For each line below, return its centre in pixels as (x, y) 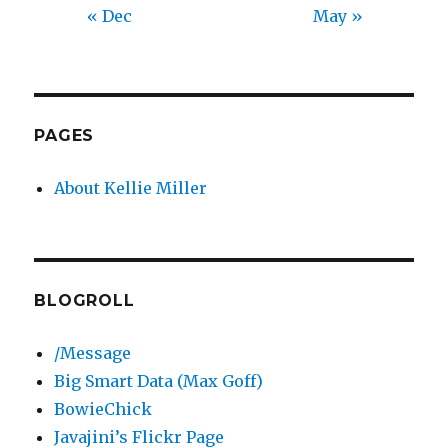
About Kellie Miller (131, 188)
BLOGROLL (84, 301)
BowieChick (103, 409)
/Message (93, 353)
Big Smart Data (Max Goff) (159, 381)
